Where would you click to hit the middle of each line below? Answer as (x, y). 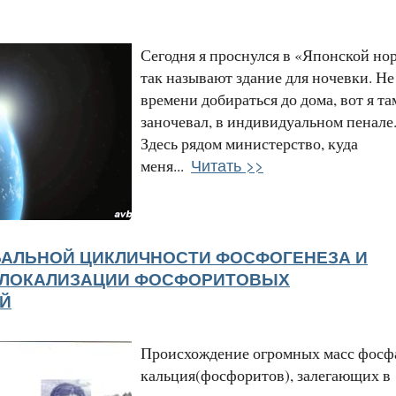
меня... (162, 165)
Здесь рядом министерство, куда (249, 143)
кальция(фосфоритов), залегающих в (266, 374)
